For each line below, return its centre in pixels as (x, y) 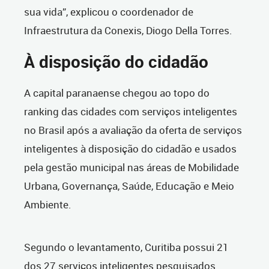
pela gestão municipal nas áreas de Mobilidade (131, 168)
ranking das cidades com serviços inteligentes (131, 112)
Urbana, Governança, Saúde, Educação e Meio (129, 186)
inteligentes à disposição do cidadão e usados (130, 149)
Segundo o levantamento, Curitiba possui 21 (126, 247)
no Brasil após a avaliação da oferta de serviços (133, 130)
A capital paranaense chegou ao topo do (117, 93)
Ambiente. (48, 205)
